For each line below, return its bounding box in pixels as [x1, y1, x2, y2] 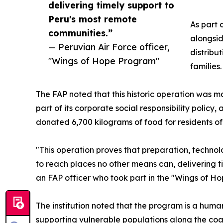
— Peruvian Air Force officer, [48, 41, 169, 52]
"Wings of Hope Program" [48, 55, 159, 66]
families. [190, 61, 222, 71]
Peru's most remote [48, 13, 137, 24]
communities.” [48, 27, 112, 38]
